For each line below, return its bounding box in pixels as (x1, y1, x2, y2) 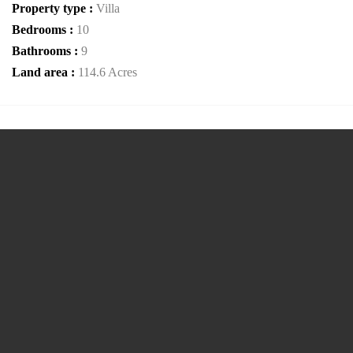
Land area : (12, 65, 78, 79)
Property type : (12, 2, 96, 15)
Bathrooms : (12, 44, 81, 58)
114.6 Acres (78, 65, 137, 79)
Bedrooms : (12, 23, 76, 36)
